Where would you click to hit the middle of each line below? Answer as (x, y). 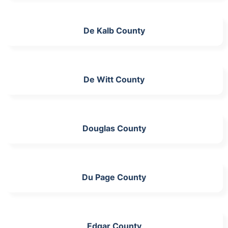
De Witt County (114, 79)
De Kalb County (114, 30)
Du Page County (114, 177)
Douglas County (114, 128)
